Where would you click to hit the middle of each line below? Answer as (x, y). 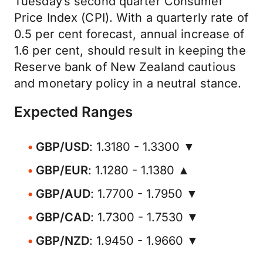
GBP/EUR (62, 170)
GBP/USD (63, 147)
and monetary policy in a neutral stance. (128, 83)
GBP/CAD (63, 217)
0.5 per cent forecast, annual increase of (129, 34)
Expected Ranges (73, 112)
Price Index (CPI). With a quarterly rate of (131, 18)
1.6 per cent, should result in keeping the (130, 50)
